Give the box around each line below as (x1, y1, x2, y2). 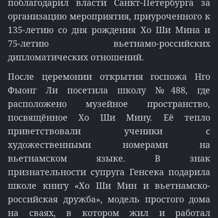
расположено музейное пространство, (8, 98, 210, 109)
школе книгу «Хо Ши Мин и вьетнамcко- (8, 180, 210, 191)
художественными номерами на (8, 139, 210, 150)
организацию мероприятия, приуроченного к (8, 10, 210, 22)
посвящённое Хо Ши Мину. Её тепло (8, 111, 210, 123)
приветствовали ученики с (8, 125, 210, 137)
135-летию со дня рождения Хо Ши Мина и (8, 24, 210, 36)
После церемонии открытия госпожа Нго (8, 71, 210, 82)
